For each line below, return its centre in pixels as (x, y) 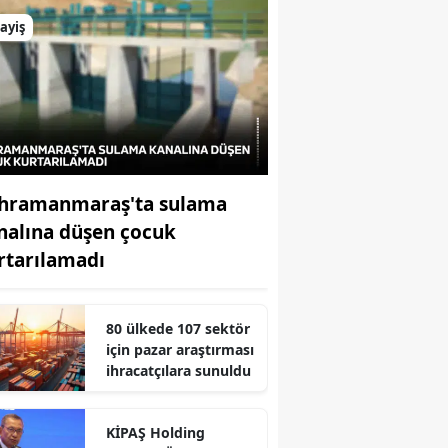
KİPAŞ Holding (155, 432)
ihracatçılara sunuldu (178, 370)
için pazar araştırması (179, 349)
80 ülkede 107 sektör (177, 328)
